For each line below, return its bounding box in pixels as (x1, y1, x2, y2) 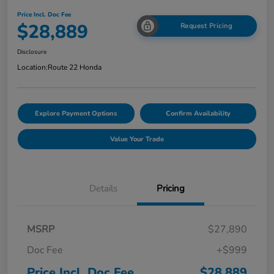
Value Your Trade (110, 134, 164, 144)
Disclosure (17, 47, 46, 56)
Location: (17, 62, 48, 72)
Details (89, 182, 117, 194)
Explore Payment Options (35, 108, 117, 118)
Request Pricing (180, 21, 232, 31)
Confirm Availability (165, 108, 231, 118)
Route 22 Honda (48, 62, 102, 72)
